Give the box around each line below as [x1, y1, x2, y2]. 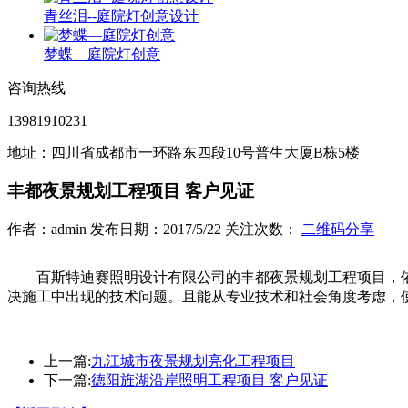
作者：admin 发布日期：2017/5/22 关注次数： [7, 221, 301, 238]
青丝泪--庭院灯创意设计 [44, 7, 199, 24]
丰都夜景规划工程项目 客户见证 [7, 181, 254, 201]
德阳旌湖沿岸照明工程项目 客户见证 [91, 372, 328, 389]
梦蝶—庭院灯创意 [44, 46, 160, 62]
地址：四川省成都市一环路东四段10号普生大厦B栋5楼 [7, 144, 360, 160]
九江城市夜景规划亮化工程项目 [91, 353, 295, 370]
